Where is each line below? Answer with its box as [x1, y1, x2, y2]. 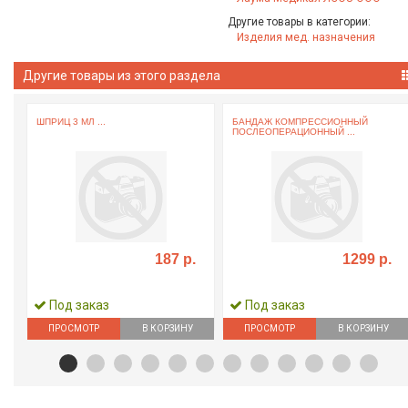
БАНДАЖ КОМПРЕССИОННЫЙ [232, 116, 368, 127]
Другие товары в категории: [228, 15, 371, 28]
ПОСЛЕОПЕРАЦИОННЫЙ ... [232, 126, 355, 137]
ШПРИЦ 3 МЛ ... [36, 116, 106, 127]
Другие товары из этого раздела [23, 68, 220, 83]
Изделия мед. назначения [237, 30, 375, 44]
